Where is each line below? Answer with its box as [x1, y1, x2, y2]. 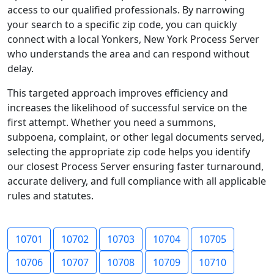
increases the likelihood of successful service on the [7, 101, 247, 114]
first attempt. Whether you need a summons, [7, 116, 216, 129]
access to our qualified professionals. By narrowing [7, 3, 245, 17]
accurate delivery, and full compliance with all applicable [7, 174, 266, 188]
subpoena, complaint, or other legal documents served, [7, 130, 264, 144]
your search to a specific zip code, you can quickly [7, 18, 237, 31]
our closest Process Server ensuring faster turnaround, [7, 160, 264, 173]
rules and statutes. [7, 189, 94, 202]
